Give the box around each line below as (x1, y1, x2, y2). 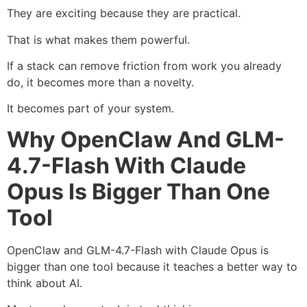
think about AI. (7, 275, 82, 290)
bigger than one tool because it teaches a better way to (7, 259, 297, 273)
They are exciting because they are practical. (7, 6, 241, 21)
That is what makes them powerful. (7, 32, 190, 47)
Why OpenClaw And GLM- (7, 125, 284, 153)
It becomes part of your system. (7, 101, 174, 116)
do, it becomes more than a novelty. (7, 75, 194, 90)
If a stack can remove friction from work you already (7, 59, 282, 73)
